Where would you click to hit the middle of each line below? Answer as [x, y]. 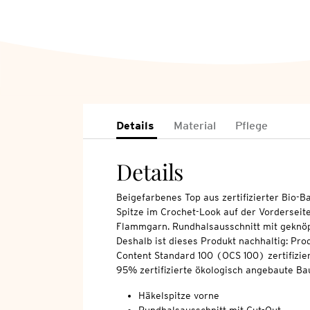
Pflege [251, 126]
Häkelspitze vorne [179, 296]
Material [194, 126]
